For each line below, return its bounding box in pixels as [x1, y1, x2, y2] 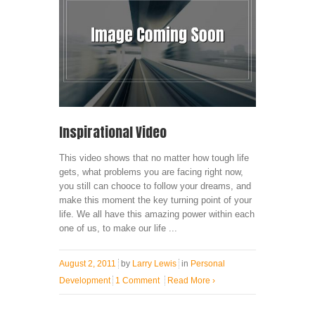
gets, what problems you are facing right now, [59, 166, 243, 177]
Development [59, 275, 110, 285]
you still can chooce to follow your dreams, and [59, 180, 251, 191]
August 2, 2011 [59, 258, 116, 269]
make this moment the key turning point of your [59, 194, 252, 205]
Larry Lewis [132, 258, 176, 269]
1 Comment [115, 275, 160, 285]
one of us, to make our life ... [59, 222, 177, 233]
